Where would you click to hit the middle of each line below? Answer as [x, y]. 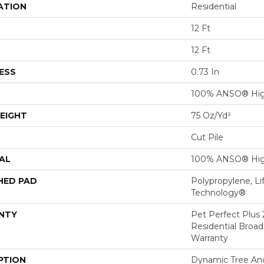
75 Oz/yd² [211, 115]
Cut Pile [207, 137]
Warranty [209, 238]
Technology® [218, 193]
